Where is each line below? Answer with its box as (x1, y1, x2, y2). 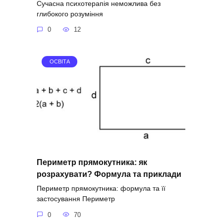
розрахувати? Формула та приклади (37, 170, 181, 178)
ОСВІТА (49, 58, 70, 65)
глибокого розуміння (37, 9, 103, 18)
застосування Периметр (37, 195, 115, 203)
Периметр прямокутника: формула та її (37, 184, 166, 193)
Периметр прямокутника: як (37, 158, 147, 166)
